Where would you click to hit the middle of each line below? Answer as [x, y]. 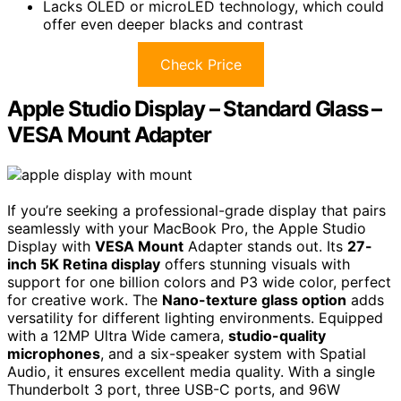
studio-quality [277, 335]
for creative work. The [85, 299]
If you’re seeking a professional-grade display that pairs [196, 210]
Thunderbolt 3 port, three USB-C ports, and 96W [174, 389]
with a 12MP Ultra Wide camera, [118, 335]
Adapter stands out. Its [265, 246]
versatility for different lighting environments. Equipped [195, 317]
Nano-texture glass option [254, 299]
